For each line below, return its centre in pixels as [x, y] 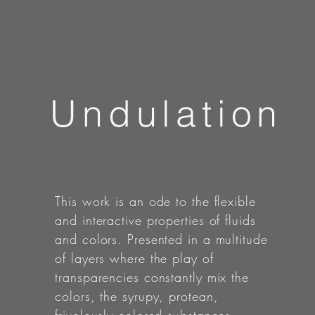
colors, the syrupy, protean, [137, 296]
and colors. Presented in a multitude [161, 239]
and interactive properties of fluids [155, 220]
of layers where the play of [134, 258]
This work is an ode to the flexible [155, 201]
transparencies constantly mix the [152, 277]
